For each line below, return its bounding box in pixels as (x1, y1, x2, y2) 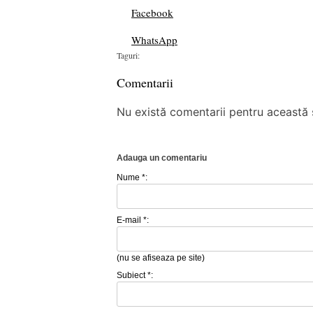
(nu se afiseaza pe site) (117, 253, 205, 263)
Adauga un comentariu (117, 153, 207, 163)
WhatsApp (131, 32, 177, 47)
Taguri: (117, 50, 140, 61)
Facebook (131, 6, 173, 20)
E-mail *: (117, 215, 149, 226)
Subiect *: (117, 270, 153, 281)
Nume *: (117, 173, 147, 183)
